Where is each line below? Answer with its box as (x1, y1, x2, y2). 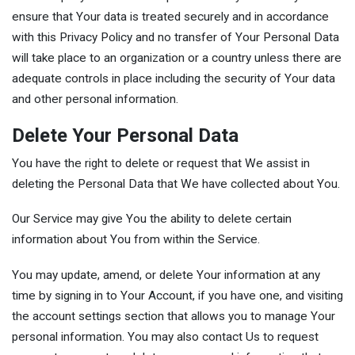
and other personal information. (12, 92, 178, 107)
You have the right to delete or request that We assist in (12, 155, 310, 170)
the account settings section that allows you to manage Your (12, 308, 335, 323)
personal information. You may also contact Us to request (12, 329, 319, 344)
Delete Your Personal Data (12, 124, 239, 147)
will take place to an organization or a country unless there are (12, 51, 342, 66)
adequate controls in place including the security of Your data (12, 71, 335, 86)
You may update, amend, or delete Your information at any (12, 267, 320, 282)
